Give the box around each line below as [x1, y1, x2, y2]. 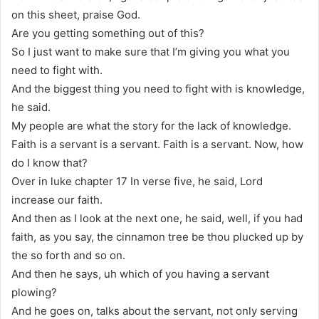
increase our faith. [11, 193, 103, 207]
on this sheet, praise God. [11, 8, 140, 22]
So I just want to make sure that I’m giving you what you [11, 45, 290, 59]
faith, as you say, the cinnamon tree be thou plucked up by [11, 230, 303, 244]
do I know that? [11, 156, 88, 170]
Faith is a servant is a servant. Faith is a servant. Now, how [11, 137, 303, 152]
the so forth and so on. [11, 249, 125, 263]
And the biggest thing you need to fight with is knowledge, [11, 82, 305, 96]
